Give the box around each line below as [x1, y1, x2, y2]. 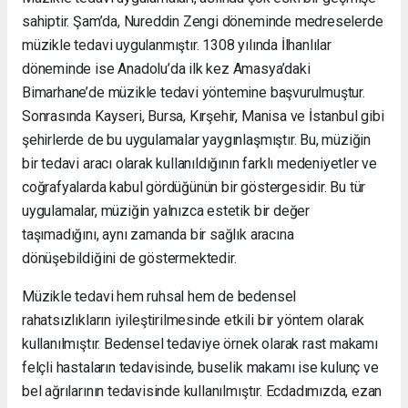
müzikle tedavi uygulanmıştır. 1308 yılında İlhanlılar [22, 36, 331, 54]
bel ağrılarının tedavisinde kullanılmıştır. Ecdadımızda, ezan [22, 382, 382, 400]
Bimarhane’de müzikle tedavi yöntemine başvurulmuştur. [22, 83, 365, 101]
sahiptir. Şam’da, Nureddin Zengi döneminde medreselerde [22, 12, 383, 30]
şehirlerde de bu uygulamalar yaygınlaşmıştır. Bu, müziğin [22, 130, 372, 148]
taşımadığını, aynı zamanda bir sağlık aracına [22, 225, 294, 243]
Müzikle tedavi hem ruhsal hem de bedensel [22, 287, 297, 305]
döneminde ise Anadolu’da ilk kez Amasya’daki [22, 59, 311, 77]
